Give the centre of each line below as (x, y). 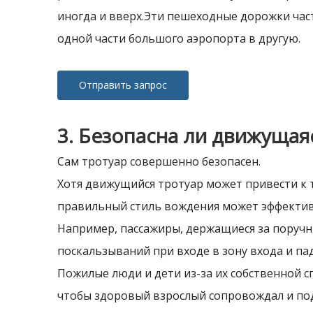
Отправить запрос (123, 85)
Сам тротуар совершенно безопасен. (159, 161)
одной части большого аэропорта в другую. (179, 38)
